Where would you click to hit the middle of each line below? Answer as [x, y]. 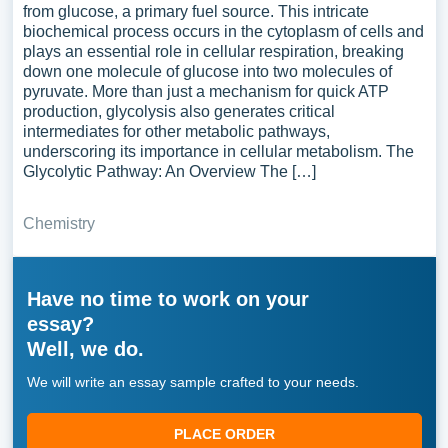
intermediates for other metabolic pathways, [176, 131]
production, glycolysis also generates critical [178, 111]
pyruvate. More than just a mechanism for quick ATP [205, 91]
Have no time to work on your [167, 299]
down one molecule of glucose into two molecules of [207, 71]
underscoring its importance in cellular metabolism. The [218, 151]
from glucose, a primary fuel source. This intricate [195, 11]
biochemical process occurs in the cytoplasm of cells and [223, 31]
